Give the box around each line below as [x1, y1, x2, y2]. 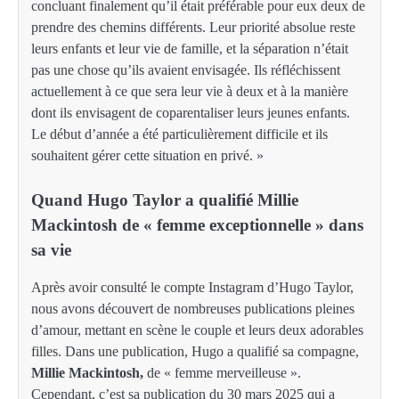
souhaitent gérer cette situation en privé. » [31, 147, 264, 163]
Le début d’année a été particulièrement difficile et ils [31, 126, 328, 142]
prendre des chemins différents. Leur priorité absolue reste [31, 19, 355, 35]
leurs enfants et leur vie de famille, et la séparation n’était [31, 40, 348, 56]
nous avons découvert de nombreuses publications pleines [31, 301, 354, 317]
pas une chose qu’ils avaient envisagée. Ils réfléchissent [31, 61, 340, 77]
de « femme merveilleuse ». [143, 365, 301, 381]
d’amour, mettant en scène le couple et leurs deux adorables [31, 322, 363, 338]
